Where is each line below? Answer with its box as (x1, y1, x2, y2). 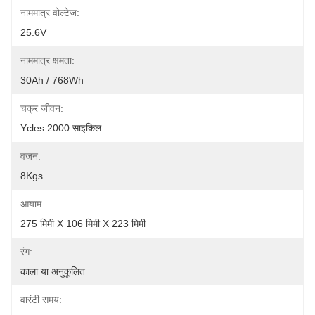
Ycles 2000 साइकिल (20, 122, 101, 134)
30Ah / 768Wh (20, 75, 84, 86)
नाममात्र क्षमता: (20, 55, 75, 66)
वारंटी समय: (20, 294, 62, 305)
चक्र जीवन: (20, 103, 63, 114)
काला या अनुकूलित (20, 266, 85, 277)
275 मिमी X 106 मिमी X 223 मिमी (20, 218, 146, 229)
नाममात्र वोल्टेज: (20, 7, 79, 18)
